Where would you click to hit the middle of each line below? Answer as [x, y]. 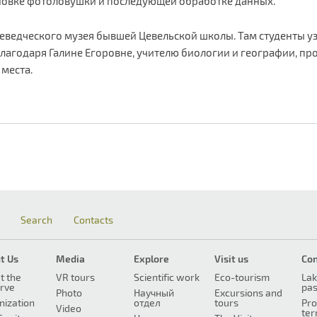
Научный [154, 293]
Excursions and [248, 293]
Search [36, 220]
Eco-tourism [242, 277]
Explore [151, 259]
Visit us [231, 259]
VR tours [75, 277]
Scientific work [167, 277]
